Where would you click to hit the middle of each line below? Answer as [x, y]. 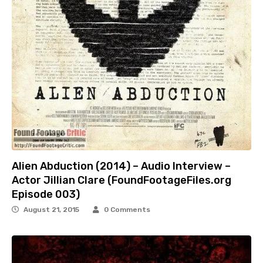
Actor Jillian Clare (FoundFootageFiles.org [122, 181]
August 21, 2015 [51, 210]
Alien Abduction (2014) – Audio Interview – [121, 166]
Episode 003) [46, 195]
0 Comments [127, 210]
